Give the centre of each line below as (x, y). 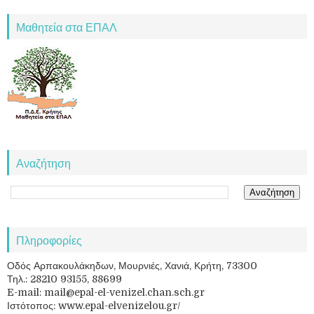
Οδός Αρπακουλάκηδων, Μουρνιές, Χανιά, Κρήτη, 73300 (132, 265)
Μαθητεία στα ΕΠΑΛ (67, 26)
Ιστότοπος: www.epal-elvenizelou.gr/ (94, 305)
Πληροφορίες (49, 239)
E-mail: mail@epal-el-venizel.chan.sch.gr (106, 292)
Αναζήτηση (43, 162)
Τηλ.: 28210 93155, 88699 (64, 279)
